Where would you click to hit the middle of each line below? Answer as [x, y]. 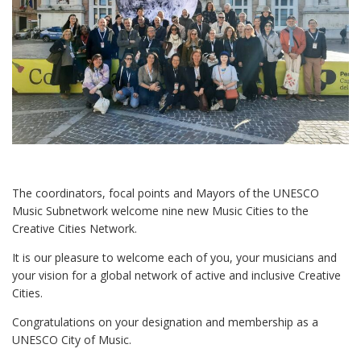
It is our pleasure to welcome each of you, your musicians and [174, 258]
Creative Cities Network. [75, 229]
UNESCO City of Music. [72, 340]
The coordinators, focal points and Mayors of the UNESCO [166, 193]
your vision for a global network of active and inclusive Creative [176, 276]
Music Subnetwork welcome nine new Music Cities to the [160, 211]
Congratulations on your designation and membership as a [165, 322]
